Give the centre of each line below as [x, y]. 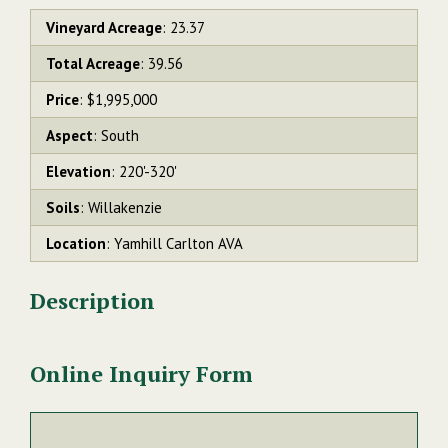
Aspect [69, 135]
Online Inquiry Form [141, 373]
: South [116, 135]
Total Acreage [93, 63]
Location [76, 243]
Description [92, 300]
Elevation [78, 171]
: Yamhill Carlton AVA [174, 243]
